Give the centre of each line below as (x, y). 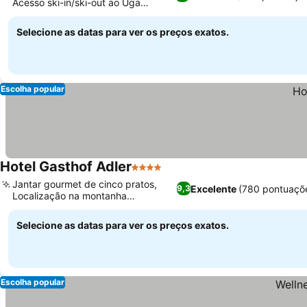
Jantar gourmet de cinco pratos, (85, 184)
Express (30, 14)
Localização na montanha (70, 196)
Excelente (214, 188)
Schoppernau (42, 207)
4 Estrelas (157, 174)
